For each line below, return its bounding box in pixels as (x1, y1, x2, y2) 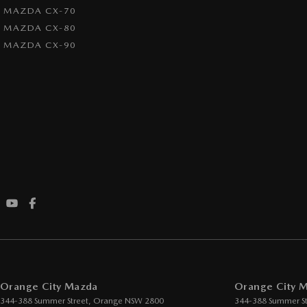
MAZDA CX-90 (3, 40, 77, 50)
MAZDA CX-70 (3, 5, 77, 16)
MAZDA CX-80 (3, 23, 77, 33)
